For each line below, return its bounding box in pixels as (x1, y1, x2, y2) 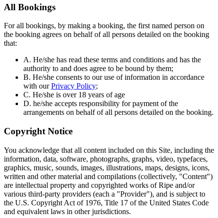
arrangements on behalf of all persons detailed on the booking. (23, 108, 214, 117)
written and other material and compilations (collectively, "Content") (4, 172, 213, 181)
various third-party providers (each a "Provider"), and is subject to (4, 189, 205, 198)
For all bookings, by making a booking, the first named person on (4, 21, 204, 30)
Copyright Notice (4, 126, 73, 137)
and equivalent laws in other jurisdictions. (4, 207, 131, 216)
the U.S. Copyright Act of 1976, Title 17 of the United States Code (4, 198, 209, 207)
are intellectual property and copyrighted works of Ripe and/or (4, 181, 195, 189)
